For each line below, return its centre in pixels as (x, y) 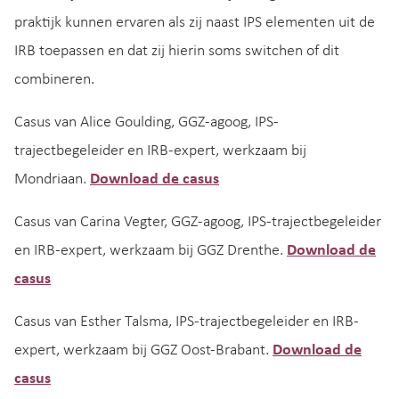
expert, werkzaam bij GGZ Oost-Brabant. (143, 350)
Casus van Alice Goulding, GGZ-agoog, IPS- (147, 122)
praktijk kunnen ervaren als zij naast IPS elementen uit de (195, 22)
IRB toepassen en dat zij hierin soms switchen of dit (177, 51)
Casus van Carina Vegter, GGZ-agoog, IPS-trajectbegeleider (199, 222)
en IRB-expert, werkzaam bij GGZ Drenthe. (151, 250)
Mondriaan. (52, 179)
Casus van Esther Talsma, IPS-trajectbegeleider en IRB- (187, 322)
